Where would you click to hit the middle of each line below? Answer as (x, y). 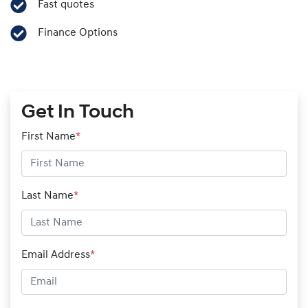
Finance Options (77, 33)
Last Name (47, 196)
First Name (48, 137)
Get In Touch (78, 113)
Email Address (56, 255)
